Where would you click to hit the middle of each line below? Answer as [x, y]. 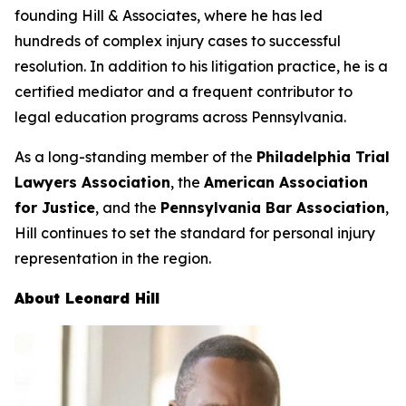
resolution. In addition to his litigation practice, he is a [201, 66]
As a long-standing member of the [135, 157]
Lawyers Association [92, 182]
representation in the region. [113, 258]
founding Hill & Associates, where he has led [169, 15]
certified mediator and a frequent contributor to [184, 92]
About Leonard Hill [87, 298]
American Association [286, 182]
